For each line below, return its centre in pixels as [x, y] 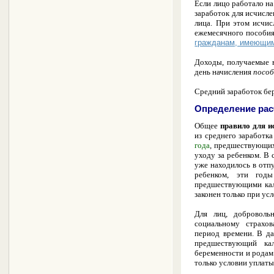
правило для [244, 126]
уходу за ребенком [227, 155]
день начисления [224, 72]
